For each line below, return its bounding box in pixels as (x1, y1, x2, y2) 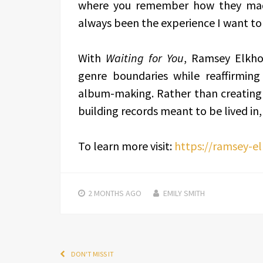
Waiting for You (106, 50, 184, 65)
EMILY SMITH (163, 188, 205, 198)
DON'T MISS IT (71, 249, 114, 258)
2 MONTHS (88, 188, 124, 198)
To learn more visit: (78, 139, 174, 153)
